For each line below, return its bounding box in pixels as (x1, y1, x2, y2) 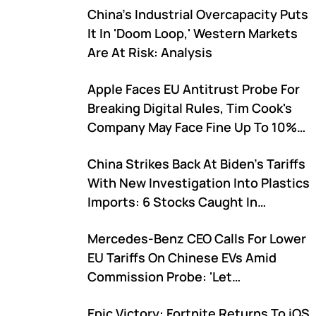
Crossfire (87, 212, 145, 229)
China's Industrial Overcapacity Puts (87, 6, 308, 23)
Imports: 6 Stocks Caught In (87, 193, 257, 210)
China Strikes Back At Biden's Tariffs (87, 155, 305, 172)
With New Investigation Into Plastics (87, 174, 310, 191)
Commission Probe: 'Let (87, 268, 232, 285)
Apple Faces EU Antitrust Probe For (87, 80, 300, 97)
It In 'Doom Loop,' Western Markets (87, 25, 298, 42)
